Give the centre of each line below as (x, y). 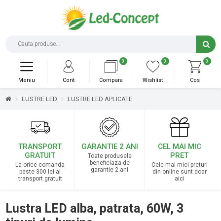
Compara (111, 80)
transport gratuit (40, 179)
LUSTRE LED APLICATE (100, 99)
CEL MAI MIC (179, 147)
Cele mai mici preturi (179, 165)
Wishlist (153, 80)
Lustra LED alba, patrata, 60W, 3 (95, 209)
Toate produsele (110, 156)
